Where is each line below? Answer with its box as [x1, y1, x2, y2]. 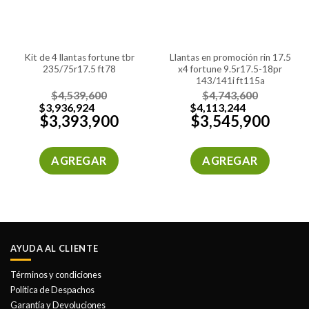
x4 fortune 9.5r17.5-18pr [178, 63, 282, 74]
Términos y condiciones [10, 269, 101, 281]
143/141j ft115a [195, 74, 265, 86]
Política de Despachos [10, 283, 94, 295]
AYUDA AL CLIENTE [10, 243, 99, 255]
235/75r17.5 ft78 [42, 63, 116, 74]
